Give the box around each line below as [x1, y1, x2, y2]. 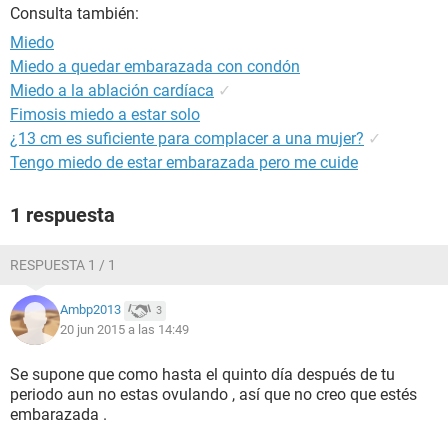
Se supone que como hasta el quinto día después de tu [10, 365, 395, 384]
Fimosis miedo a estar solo [10, 105, 200, 124]
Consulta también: [10, 4, 139, 23]
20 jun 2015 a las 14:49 [60, 322, 189, 337]
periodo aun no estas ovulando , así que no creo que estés [10, 385, 417, 404]
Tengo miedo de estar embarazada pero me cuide [10, 153, 358, 172]
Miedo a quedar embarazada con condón [10, 57, 300, 76]
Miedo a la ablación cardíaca [10, 81, 214, 100]
